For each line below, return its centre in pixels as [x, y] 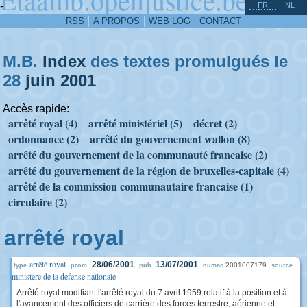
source [282, 265]
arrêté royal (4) [43, 123]
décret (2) [215, 123]
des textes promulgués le [187, 61]
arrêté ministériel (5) [135, 123]
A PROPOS [116, 21]
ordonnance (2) [44, 139]
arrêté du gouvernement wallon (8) [170, 139]
